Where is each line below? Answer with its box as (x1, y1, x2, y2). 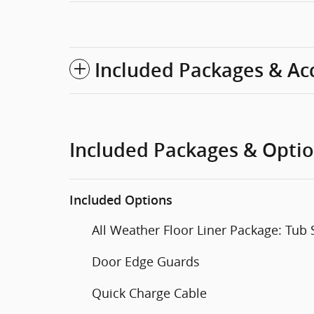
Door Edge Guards (92, 252, 200, 270)
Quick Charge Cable (92, 284, 207, 301)
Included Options (69, 192, 172, 207)
